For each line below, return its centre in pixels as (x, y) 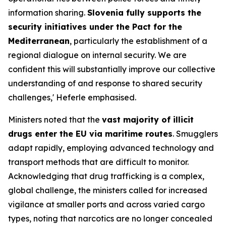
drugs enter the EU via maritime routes (90, 134)
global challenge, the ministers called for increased (108, 190)
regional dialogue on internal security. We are (97, 55)
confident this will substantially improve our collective (112, 69)
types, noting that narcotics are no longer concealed (110, 218)
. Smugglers (195, 134)
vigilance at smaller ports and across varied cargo (106, 204)
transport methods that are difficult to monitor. (98, 162)
